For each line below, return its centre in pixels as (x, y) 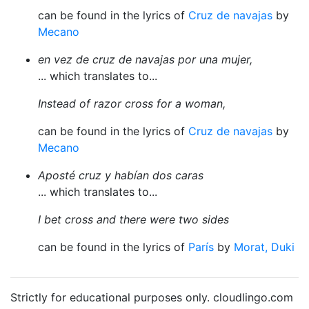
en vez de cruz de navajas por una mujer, (145, 59)
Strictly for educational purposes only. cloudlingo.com (152, 297)
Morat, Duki (264, 247)
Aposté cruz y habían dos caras (121, 175)
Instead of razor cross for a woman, (132, 103)
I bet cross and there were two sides (133, 219)
